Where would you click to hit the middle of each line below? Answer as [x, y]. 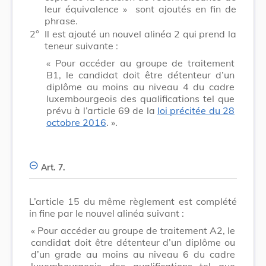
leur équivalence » [88, 9]
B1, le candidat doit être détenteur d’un [140, 75]
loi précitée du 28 [196, 110]
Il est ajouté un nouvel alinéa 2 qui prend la [140, 34]
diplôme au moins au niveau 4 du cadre [140, 86]
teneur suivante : [81, 45]
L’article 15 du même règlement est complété [133, 201]
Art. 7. [53, 167]
